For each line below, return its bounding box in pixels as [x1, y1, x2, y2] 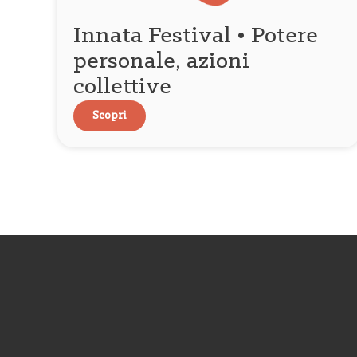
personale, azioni [73, 49, 249, 74]
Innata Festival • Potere [73, 24, 318, 49]
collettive [73, 75, 171, 100]
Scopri [92, 110, 127, 122]
